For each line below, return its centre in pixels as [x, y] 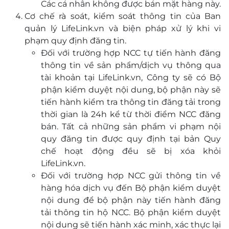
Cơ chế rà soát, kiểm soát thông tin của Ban [123, 16]
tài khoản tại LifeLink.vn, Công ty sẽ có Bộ [131, 77]
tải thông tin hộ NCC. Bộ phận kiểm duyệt [131, 212]
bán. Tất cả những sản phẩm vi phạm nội [131, 127]
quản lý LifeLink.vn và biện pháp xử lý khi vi [123, 28]
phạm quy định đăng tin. [75, 41]
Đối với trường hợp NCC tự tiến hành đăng [131, 53]
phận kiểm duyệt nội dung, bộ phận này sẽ [131, 90]
